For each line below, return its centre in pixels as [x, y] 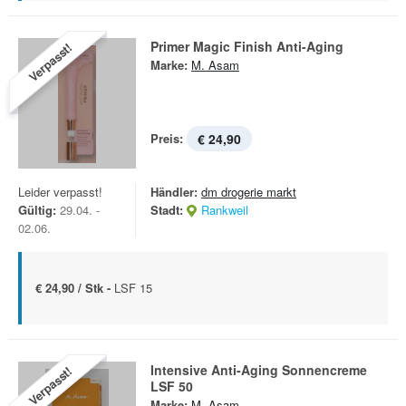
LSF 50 [172, 386]
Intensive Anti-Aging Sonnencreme [259, 370]
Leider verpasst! [60, 192]
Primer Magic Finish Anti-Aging [247, 46]
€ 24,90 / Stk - [75, 288]
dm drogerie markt [249, 192]
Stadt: [167, 210]
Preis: [167, 138]
